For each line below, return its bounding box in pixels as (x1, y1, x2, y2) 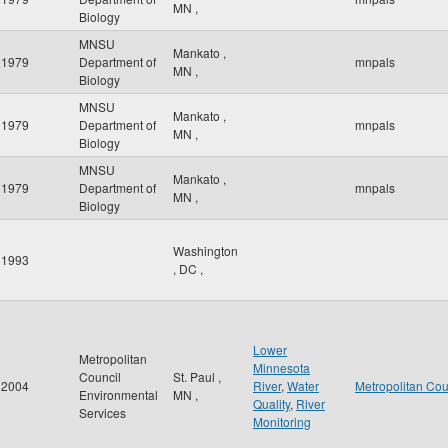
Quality (253, 395, 290, 412)
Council (79, 368, 121, 385)
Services (79, 404, 126, 421)
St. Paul (173, 368, 218, 385)
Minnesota (253, 359, 310, 376)
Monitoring (253, 413, 311, 430)
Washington (173, 242, 238, 259)
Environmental (79, 386, 158, 403)
